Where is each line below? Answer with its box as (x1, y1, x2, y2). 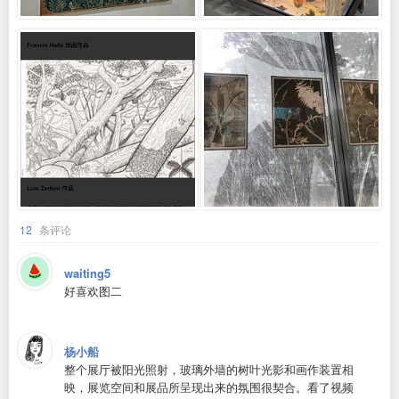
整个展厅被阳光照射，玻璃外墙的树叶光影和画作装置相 (64, 360, 354, 378)
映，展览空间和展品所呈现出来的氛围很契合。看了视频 (64, 378, 354, 395)
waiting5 (64, 264, 110, 281)
